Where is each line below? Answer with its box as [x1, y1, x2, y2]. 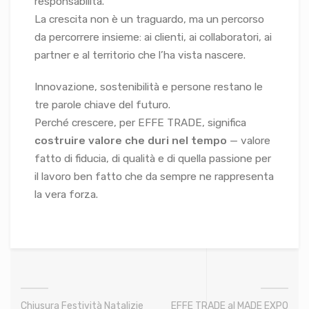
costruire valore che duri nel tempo [34, 134, 227, 148]
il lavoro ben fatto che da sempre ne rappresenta [34, 170, 274, 183]
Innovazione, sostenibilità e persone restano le [34, 81, 263, 94]
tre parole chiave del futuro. [34, 99, 170, 112]
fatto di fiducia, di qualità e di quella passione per [34, 152, 271, 166]
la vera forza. [34, 188, 98, 201]
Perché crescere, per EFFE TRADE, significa [34, 117, 246, 130]
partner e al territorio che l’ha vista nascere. [34, 49, 246, 62]
